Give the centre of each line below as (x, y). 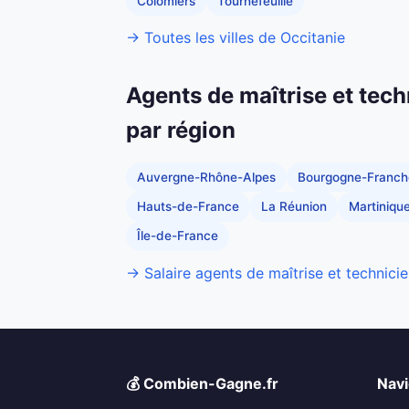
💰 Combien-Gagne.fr (202, 383)
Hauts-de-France (188, 207)
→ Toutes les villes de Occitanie (236, 38)
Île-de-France (178, 236)
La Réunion (294, 207)
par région (181, 131)
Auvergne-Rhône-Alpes (206, 177)
